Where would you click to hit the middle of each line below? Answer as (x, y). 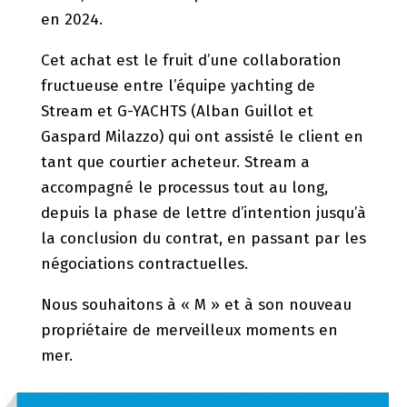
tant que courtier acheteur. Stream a (175, 163)
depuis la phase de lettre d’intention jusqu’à (203, 213)
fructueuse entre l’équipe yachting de (178, 86)
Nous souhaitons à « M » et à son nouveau (196, 305)
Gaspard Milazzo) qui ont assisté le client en (202, 137)
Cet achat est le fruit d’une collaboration (191, 61)
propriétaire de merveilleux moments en (189, 331)
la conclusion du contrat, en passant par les (203, 239)
